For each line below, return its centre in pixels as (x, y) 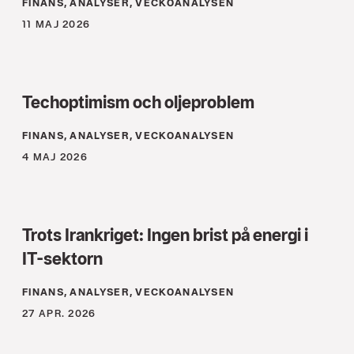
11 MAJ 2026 (56, 24)
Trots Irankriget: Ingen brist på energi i (165, 235)
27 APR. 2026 (59, 314)
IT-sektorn (62, 259)
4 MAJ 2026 (55, 157)
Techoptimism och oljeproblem (138, 102)
